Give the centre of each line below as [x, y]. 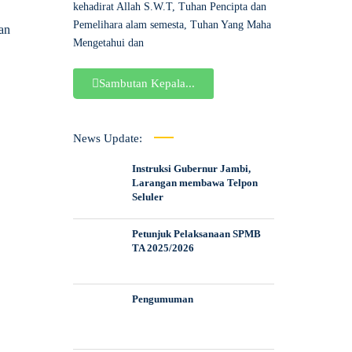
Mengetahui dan [108, 43]
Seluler [147, 197]
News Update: [107, 139]
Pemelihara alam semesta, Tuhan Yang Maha [172, 25]
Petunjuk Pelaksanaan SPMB [196, 234]
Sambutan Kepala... [147, 84]
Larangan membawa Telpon [194, 183]
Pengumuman [162, 299]
